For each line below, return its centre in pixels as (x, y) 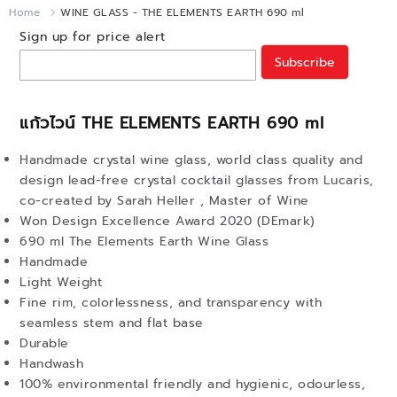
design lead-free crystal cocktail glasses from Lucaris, (197, 180)
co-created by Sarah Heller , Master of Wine (164, 201)
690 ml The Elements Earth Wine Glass (144, 241)
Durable (44, 343)
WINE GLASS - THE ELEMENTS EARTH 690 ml (182, 12)
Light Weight (61, 282)
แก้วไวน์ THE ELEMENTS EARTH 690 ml (171, 123)
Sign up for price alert (93, 37)
